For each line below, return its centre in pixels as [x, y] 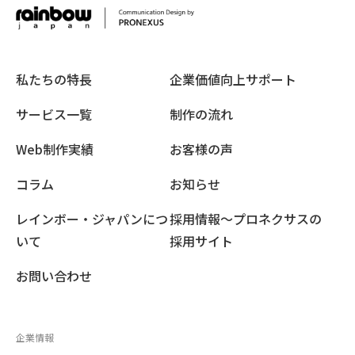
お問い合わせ [54, 276]
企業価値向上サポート [233, 80]
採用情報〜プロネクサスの [246, 219]
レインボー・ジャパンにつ [92, 219]
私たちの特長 [54, 80]
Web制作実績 [55, 149]
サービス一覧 [54, 115]
